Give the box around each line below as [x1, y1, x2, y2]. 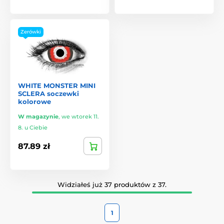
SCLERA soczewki [18, 89, 79, 98]
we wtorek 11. [61, 113, 99, 120]
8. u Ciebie [18, 124, 47, 131]
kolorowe [18, 97, 51, 106]
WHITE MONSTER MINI [18, 81, 95, 90]
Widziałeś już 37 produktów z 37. [57, 180, 166, 189]
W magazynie [18, 113, 58, 120]
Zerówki [20, 28, 41, 35]
